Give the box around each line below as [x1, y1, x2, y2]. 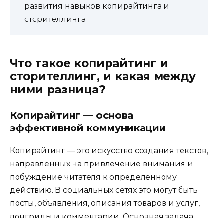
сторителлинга [24, 15, 86, 24]
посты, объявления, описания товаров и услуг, [10, 199, 200, 208]
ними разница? [10, 83, 106, 97]
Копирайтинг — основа [10, 109, 133, 122]
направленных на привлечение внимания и [10, 159, 193, 169]
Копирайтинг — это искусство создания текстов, [10, 146, 208, 156]
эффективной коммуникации [10, 122, 166, 134]
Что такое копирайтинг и [10, 56, 168, 71]
